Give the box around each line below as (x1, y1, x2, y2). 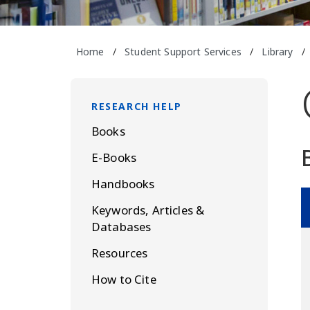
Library (262, 45, 293, 59)
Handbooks (91, 176, 155, 192)
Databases (91, 219, 152, 235)
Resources (91, 245, 148, 262)
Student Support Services (125, 45, 241, 59)
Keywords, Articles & (91, 202, 205, 219)
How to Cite (91, 271, 156, 288)
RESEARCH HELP (91, 100, 182, 113)
